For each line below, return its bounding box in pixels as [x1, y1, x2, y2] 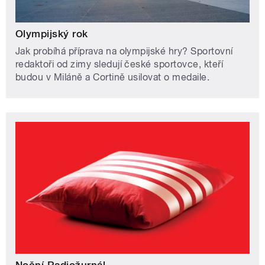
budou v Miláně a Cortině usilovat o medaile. [15, 72, 210, 83]
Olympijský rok [15, 28, 88, 40]
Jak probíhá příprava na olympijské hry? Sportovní [15, 46, 233, 57]
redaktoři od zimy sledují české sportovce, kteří [15, 59, 224, 70]
